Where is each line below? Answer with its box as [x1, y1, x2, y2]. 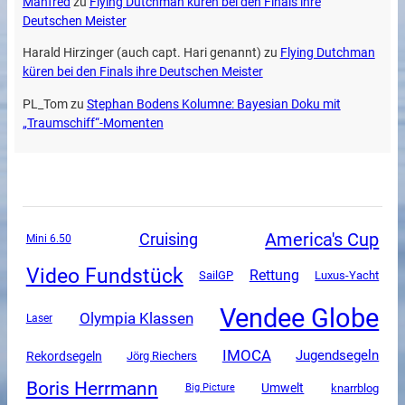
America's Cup [265, 228, 380, 250]
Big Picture [184, 381, 235, 394]
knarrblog [331, 381, 380, 395]
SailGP [199, 268, 234, 283]
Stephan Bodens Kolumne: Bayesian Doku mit [86, 96, 341, 112]
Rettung [249, 267, 299, 285]
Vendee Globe [220, 302, 380, 334]
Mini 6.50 [25, 232, 71, 246]
